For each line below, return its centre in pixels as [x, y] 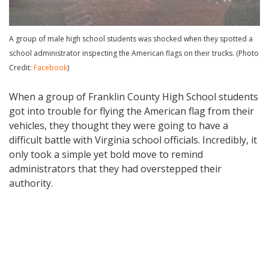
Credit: [21, 67]
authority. [31, 183]
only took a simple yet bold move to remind [106, 154]
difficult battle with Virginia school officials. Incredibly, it [133, 140]
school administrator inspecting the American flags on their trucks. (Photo [134, 53]
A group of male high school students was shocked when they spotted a [131, 38]
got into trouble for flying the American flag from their [131, 111]
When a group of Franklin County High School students [134, 96]
